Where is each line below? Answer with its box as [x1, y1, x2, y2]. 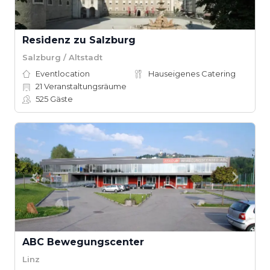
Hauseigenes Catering [148, 69, 236, 78]
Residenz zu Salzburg [22, 34, 136, 46]
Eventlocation [36, 69, 90, 78]
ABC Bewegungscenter [22, 236, 144, 248]
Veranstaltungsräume [42, 81, 127, 91]
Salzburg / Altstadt [22, 52, 102, 62]
